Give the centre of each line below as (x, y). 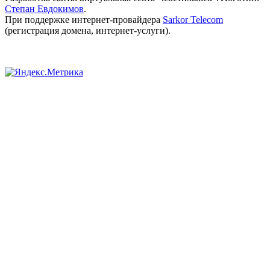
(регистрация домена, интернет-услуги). (88, 31)
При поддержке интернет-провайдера (84, 20)
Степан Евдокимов (44, 9)
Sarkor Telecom (193, 20)
